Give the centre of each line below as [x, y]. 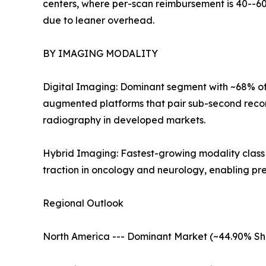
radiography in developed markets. [124, 120]
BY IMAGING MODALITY [100, 54]
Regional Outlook [83, 203]
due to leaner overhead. [99, 20]
